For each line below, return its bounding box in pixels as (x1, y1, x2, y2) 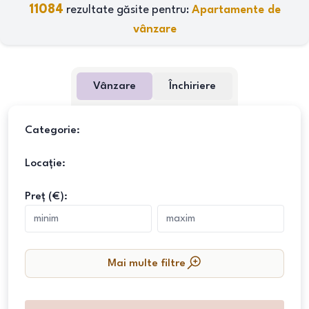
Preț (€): (25, 191, 68, 202)
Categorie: (25, 125, 80, 136)
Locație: (25, 158, 66, 169)
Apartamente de (191, 4, 281, 16)
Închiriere (169, 81, 216, 92)
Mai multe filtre (107, 258, 186, 269)
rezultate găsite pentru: (63, 4, 192, 16)
